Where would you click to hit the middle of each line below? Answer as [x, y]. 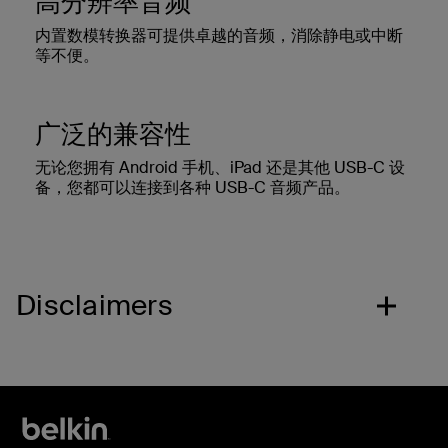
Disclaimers [94, 305]
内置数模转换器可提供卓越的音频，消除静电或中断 [219, 35]
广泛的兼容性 [113, 133]
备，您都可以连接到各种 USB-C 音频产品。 [192, 187]
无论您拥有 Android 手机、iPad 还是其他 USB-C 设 [220, 167]
